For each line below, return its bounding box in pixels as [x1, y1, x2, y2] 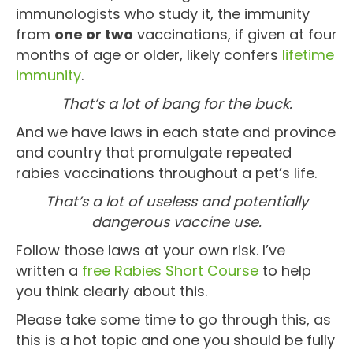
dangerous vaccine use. [91, 211, 262, 232]
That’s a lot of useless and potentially [45, 191, 308, 211]
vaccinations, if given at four [133, 24, 337, 44]
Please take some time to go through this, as [16, 309, 331, 329]
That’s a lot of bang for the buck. [61, 93, 292, 113]
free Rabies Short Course [82, 260, 258, 281]
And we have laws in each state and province [16, 121, 336, 142]
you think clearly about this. [16, 281, 207, 301]
